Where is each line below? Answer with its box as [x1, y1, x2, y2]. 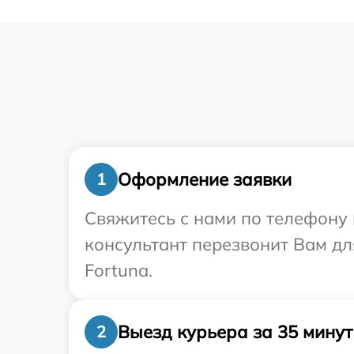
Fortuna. [85, 259, 153, 281]
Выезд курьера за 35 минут [118, 320, 352, 343]
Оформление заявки [118, 168, 292, 190]
